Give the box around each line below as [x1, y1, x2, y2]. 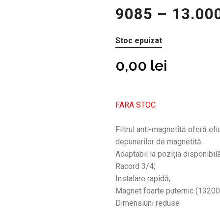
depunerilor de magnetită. [115, 137, 203, 146]
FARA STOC [115, 100, 156, 110]
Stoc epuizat [115, 36, 162, 45]
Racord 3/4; [115, 162, 155, 171]
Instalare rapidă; [115, 174, 170, 183]
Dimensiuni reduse [115, 198, 180, 208]
